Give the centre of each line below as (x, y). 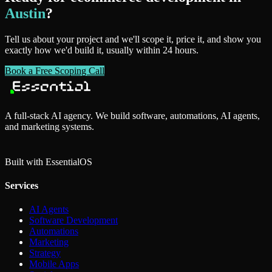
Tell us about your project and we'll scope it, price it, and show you (133, 39)
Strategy (45, 253)
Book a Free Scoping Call (55, 70)
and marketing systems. (49, 126)
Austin (25, 13)
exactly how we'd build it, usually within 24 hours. (102, 50)
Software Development (73, 220)
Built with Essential (42, 161)
